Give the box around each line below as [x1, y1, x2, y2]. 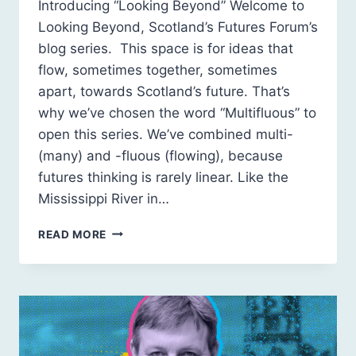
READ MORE [38, 227, 107, 241]
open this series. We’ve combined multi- [38, 126, 293, 142]
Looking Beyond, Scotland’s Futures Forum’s [38, 18, 318, 35]
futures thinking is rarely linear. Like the [38, 168, 288, 185]
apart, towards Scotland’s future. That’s [38, 83, 290, 99]
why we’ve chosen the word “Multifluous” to [38, 104, 316, 121]
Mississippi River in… [38, 190, 169, 207]
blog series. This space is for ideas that [38, 40, 293, 56]
